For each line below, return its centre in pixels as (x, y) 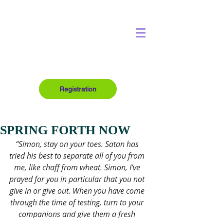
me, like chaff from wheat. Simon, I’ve (78, 167)
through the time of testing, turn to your (78, 202)
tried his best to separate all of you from (78, 156)
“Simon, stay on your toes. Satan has (78, 144)
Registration (78, 89)
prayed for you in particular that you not (78, 179)
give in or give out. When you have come (78, 191)
